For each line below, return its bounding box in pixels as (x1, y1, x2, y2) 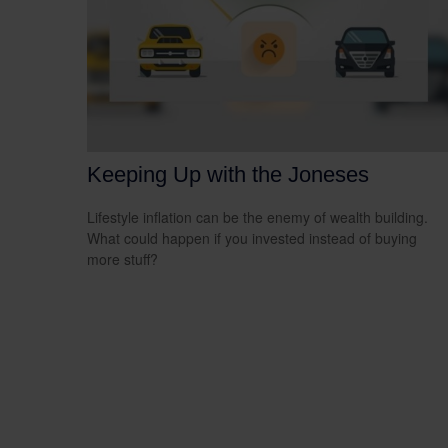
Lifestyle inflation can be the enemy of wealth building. (87, 206, 428, 227)
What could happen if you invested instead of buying (87, 227, 417, 248)
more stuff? (87, 248, 158, 269)
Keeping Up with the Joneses (87, 161, 369, 187)
